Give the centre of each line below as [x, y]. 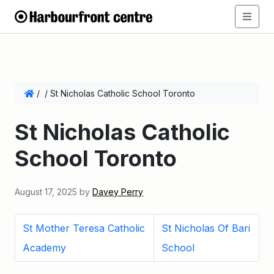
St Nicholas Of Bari [206, 228]
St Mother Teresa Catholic [84, 228]
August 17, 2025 [46, 192]
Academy [44, 248]
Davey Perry [118, 192]
